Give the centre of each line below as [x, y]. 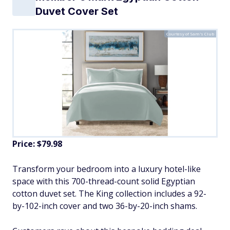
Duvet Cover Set [77, 12]
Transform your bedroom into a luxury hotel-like [107, 169]
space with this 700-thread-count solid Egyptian [104, 181]
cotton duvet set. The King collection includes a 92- [109, 194]
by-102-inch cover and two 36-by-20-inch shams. [105, 206]
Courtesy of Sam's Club [190, 34]
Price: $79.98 [37, 144]
